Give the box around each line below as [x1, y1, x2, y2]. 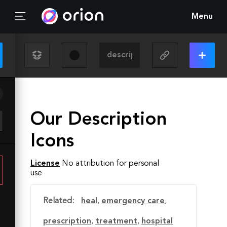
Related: [43, 197, 74, 205]
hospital [141, 217, 173, 225]
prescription [43, 217, 91, 225]
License [30, 160, 60, 168]
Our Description [30, 111, 167, 129]
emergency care [101, 197, 165, 205]
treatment [95, 217, 137, 225]
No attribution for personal [62, 160, 159, 168]
